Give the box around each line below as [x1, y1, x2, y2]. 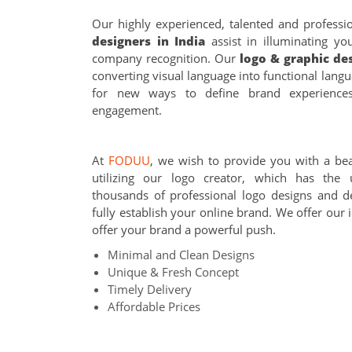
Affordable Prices [108, 299, 200, 314]
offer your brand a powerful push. [92, 222, 276, 237]
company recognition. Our [92, 50, 240, 66]
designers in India [92, 33, 206, 49]
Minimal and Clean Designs [108, 247, 255, 262]
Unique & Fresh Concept [108, 264, 239, 280]
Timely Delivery [108, 281, 192, 297]
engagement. [92, 102, 162, 118]
